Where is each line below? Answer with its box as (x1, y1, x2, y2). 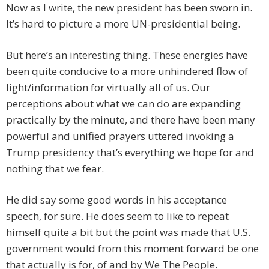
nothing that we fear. (6, 162, 104, 176)
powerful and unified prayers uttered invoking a (6, 129, 234, 144)
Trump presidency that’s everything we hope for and (6, 145, 254, 160)
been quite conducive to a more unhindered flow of (6, 64, 248, 79)
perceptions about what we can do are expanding (6, 97, 241, 111)
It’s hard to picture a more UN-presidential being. (6, 17, 240, 31)
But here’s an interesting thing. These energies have (6, 48, 248, 62)
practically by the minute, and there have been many (6, 113, 255, 127)
